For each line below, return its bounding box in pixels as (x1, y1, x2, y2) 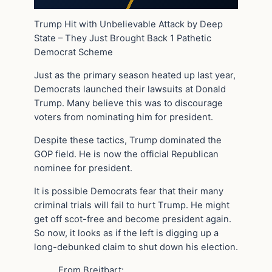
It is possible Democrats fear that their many (34, 185, 223, 197)
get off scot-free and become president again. (34, 213, 231, 225)
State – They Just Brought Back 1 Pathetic (34, 33, 211, 44)
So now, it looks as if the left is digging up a (34, 227, 219, 239)
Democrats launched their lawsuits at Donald (34, 84, 226, 95)
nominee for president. (34, 162, 132, 174)
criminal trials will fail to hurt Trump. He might (34, 199, 229, 211)
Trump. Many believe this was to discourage (34, 98, 223, 109)
